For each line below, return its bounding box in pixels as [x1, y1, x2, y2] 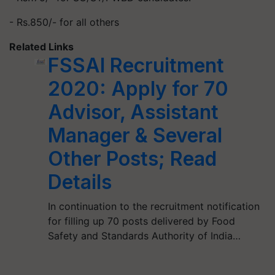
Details [47, 169, 112, 194]
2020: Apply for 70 [47, 76, 228, 101]
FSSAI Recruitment [47, 53, 224, 77]
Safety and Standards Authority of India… [47, 229, 241, 242]
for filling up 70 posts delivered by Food [47, 214, 235, 227]
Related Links [9, 40, 74, 53]
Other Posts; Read [47, 146, 217, 171]
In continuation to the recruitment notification [47, 199, 260, 212]
